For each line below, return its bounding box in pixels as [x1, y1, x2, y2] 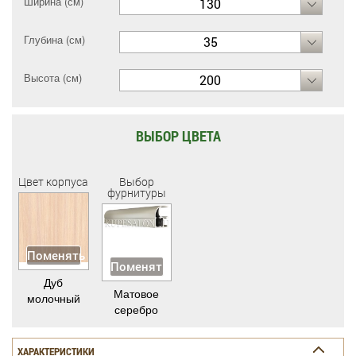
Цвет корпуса [18, 174, 89, 189]
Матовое [114, 285, 160, 301]
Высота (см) [24, 70, 82, 85]
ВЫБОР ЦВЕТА [135, 126, 221, 145]
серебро [114, 301, 159, 317]
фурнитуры [106, 185, 166, 200]
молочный [26, 290, 80, 306]
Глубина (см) [24, 32, 85, 47]
